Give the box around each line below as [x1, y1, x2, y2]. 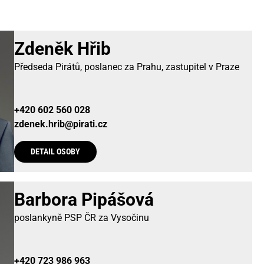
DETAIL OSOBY [31, 147, 80, 157]
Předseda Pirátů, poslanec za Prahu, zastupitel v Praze [14, 61, 239, 72]
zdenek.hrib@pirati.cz [14, 118, 107, 130]
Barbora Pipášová [14, 189, 154, 210]
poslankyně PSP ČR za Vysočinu [14, 212, 149, 223]
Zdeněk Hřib [14, 38, 111, 59]
